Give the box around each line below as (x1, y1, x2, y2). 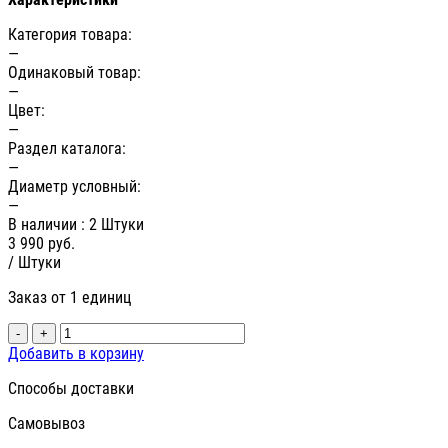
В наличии (8, 215, 81, 235)
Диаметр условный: (8, 177, 141, 197)
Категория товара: (8, 25, 132, 45)
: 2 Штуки (81, 215, 144, 235)
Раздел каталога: (8, 139, 126, 159)
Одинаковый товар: (8, 63, 141, 83)
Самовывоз (8, 414, 85, 434)
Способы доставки (8, 379, 134, 399)
